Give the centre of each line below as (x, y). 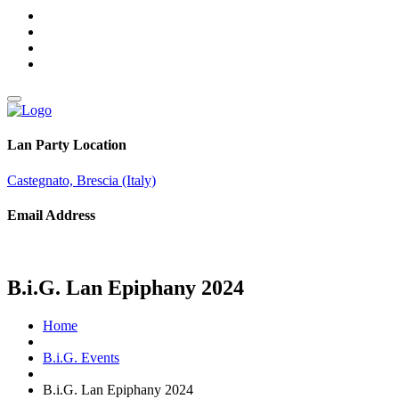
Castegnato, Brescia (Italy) (81, 180)
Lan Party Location (67, 145)
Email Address (51, 215)
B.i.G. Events (81, 357)
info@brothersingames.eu (79, 250)
